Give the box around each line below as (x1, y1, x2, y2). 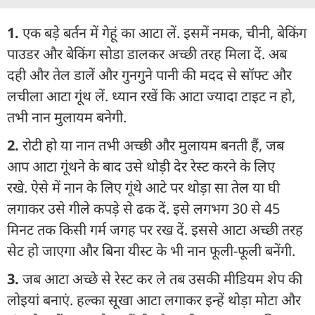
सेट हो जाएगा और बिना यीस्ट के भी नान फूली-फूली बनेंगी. (7, 240, 295, 260)
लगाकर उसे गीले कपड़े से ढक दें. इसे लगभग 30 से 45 (7, 198, 280, 218)
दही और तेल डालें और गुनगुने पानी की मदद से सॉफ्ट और (7, 65, 292, 84)
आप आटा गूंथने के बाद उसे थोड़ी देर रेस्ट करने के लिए (7, 156, 275, 176)
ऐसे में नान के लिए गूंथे (31, 177, 142, 197)
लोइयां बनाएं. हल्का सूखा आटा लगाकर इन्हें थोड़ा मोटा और (7, 290, 301, 309)
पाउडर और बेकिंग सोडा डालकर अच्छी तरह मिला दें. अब (7, 44, 287, 63)
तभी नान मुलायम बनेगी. (7, 107, 127, 127)
